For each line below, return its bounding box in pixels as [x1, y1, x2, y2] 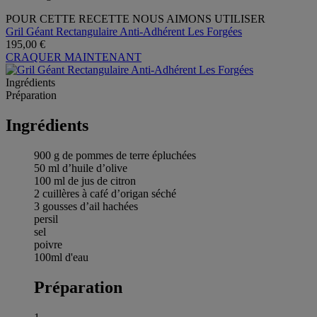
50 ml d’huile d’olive [34, 161, 127, 174]
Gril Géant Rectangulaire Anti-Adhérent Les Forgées [6, 25, 242, 38]
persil [34, 212, 58, 225]
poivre [34, 238, 62, 250]
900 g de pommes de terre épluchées [34, 149, 196, 161]
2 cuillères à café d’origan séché [34, 187, 176, 200]
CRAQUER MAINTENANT [6, 50, 142, 63]
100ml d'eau [34, 250, 88, 263]
